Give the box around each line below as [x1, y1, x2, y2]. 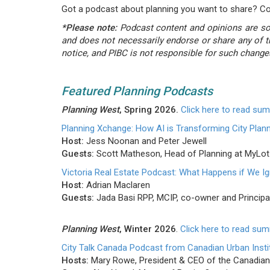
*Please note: [61, 22, 117, 33]
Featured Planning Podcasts [61, 84, 213, 98]
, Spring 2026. [119, 104, 178, 115]
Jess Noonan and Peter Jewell [84, 136, 207, 146]
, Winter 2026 [119, 224, 176, 234]
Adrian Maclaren [84, 180, 150, 190]
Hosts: [61, 255, 89, 266]
